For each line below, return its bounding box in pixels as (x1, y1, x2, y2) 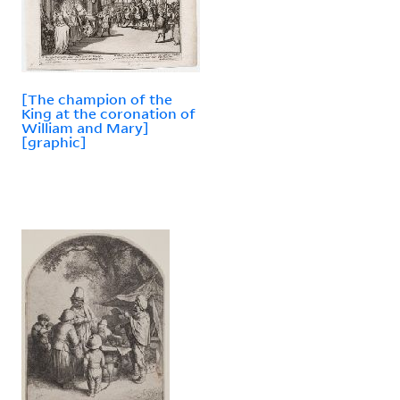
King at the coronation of (21, 104, 196, 122)
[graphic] (21, 132, 87, 151)
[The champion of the (21, 89, 172, 108)
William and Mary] (21, 118, 149, 137)
